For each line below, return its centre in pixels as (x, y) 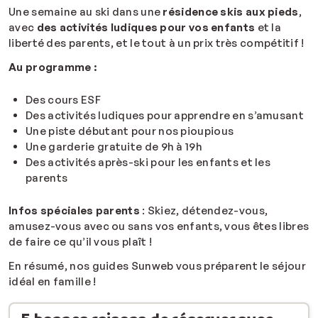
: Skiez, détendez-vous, (204, 211)
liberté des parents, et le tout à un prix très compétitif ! (157, 43)
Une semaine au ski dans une (85, 12)
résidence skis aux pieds (230, 12)
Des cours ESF (63, 100)
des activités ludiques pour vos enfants (146, 28)
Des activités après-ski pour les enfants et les (148, 163)
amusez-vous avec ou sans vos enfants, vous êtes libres (159, 226)
